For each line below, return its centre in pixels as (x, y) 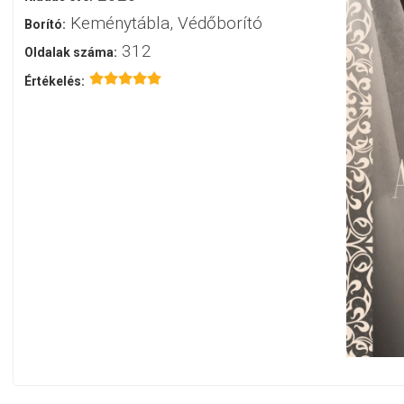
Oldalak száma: (70, 52)
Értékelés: (54, 81)
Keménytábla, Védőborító (167, 23)
